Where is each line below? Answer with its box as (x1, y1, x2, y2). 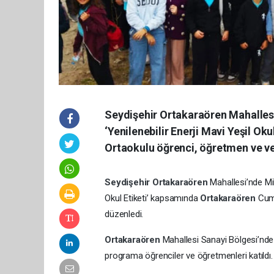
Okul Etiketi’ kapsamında (105, 193, 201, 204)
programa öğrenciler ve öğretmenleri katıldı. (105, 250, 273, 261)
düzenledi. (105, 209, 144, 220)
